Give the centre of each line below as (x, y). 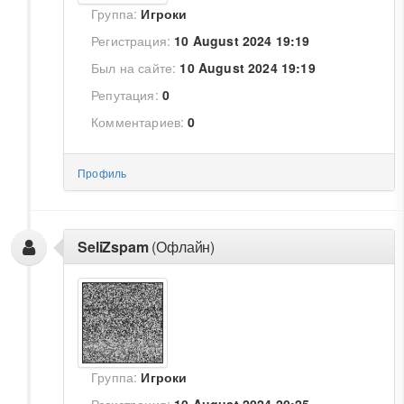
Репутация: (125, 95)
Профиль (102, 173)
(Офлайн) (182, 247)
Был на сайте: (134, 68)
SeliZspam (113, 247)
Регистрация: (131, 41)
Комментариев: (138, 122)
